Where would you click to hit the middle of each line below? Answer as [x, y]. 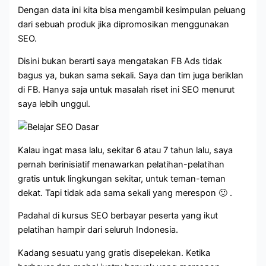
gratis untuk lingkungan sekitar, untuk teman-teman [122, 178]
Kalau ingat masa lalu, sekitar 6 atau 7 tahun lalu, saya [126, 150]
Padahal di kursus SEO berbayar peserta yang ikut [118, 216]
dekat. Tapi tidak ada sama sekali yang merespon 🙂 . [125, 193]
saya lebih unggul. [54, 104]
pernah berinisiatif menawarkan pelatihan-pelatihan [121, 164]
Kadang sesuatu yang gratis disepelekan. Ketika [114, 253]
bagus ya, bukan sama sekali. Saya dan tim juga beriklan [131, 76]
